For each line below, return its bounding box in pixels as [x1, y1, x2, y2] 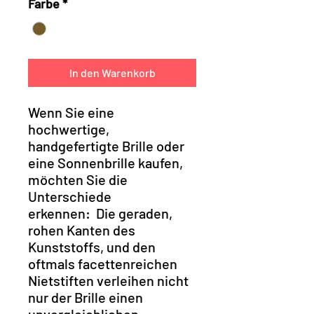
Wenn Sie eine [28, 104, 114, 121]
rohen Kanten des [28, 221, 135, 239]
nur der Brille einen [28, 289, 143, 306]
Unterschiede [28, 188, 111, 205]
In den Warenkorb [69, 66, 156, 80]
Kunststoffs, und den [28, 238, 156, 256]
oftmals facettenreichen [28, 255, 177, 273]
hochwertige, [28, 121, 109, 138]
